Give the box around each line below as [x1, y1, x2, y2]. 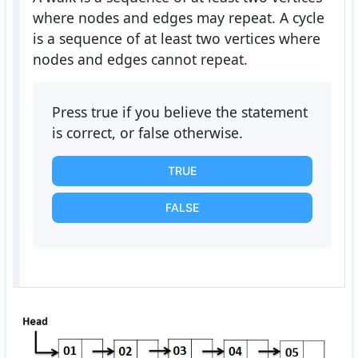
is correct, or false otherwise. [51, 122, 243, 142]
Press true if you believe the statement [51, 101, 308, 121]
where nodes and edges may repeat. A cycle [32, 7, 324, 27]
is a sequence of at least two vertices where [32, 28, 320, 48]
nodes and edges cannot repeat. [32, 49, 248, 69]
